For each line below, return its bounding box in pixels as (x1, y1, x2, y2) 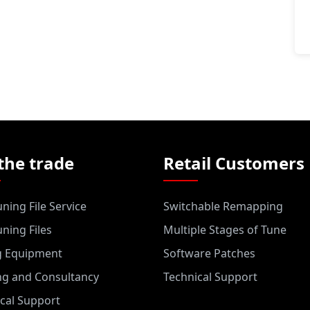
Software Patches (163, 246, 255, 261)
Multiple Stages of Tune (163, 222, 286, 237)
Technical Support (163, 269, 257, 284)
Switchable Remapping (163, 199, 283, 214)
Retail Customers (163, 152, 304, 174)
